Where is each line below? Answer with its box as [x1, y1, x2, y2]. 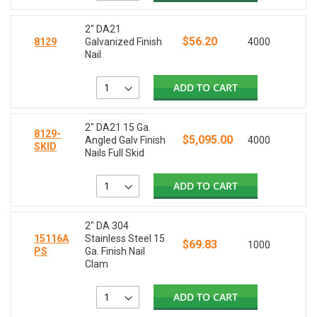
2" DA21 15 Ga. [85, 122, 151, 134]
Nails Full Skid [85, 147, 145, 159]
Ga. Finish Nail [85, 246, 146, 258]
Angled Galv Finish [85, 134, 166, 146]
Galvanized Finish [85, 36, 163, 48]
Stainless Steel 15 [85, 233, 166, 245]
